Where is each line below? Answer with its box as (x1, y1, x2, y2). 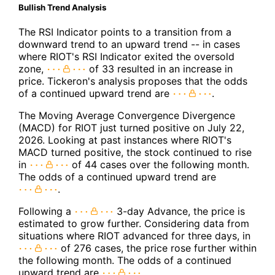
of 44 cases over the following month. (69, 158, 249, 171)
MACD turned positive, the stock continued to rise (18, 146, 252, 159)
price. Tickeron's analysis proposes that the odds (18, 75, 247, 88)
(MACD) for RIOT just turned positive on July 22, (18, 122, 244, 134)
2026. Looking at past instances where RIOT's (18, 134, 231, 147)
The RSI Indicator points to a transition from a (18, 26, 231, 39)
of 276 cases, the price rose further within (58, 242, 257, 255)
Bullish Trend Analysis (18, 2, 106, 12)
